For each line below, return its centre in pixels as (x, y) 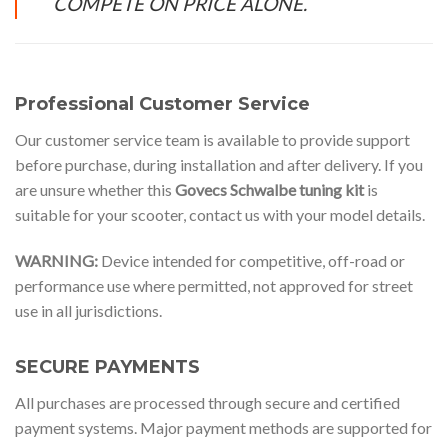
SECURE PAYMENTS (107, 367)
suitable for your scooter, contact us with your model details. (220, 215)
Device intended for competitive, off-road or (251, 261)
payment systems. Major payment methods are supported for (223, 428)
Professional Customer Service (162, 104)
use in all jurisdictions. (88, 311)
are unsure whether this (95, 190)
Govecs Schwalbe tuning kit (269, 190)
